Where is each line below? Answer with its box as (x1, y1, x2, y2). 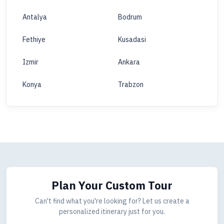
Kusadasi (118, 35, 146, 44)
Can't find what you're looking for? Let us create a (34, 196, 189, 206)
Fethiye (22, 35, 45, 44)
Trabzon (118, 80, 143, 89)
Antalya (22, 12, 47, 22)
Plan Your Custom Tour (51, 178, 172, 193)
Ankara (118, 57, 140, 67)
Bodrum (118, 12, 142, 22)
